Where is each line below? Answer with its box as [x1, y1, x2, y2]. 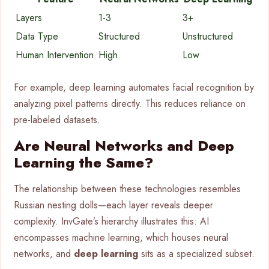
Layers [16, 10, 42, 25]
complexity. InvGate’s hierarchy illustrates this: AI [14, 214, 209, 228]
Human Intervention [16, 47, 94, 62]
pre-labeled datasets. [14, 112, 100, 127]
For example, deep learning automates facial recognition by [14, 80, 254, 94]
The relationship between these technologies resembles [14, 181, 241, 196]
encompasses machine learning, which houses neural [14, 230, 228, 244]
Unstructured [183, 29, 233, 43]
